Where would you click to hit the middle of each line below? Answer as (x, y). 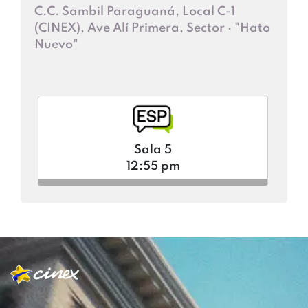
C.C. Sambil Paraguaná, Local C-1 (135, 12)
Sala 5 (153, 150)
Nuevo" (56, 45)
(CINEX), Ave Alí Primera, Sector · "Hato (152, 29)
